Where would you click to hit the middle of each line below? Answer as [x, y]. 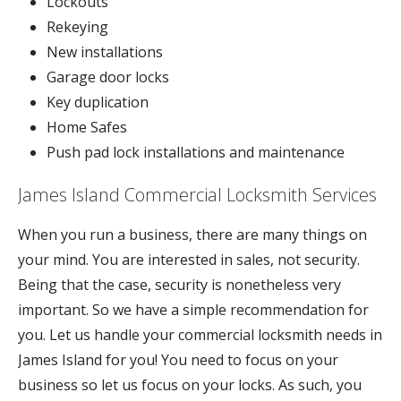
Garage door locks [108, 77]
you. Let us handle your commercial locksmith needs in [200, 334]
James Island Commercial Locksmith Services [197, 194]
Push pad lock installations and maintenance [196, 152]
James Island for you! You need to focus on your [178, 359]
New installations [105, 51]
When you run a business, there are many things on [192, 234]
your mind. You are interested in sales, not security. [189, 259]
